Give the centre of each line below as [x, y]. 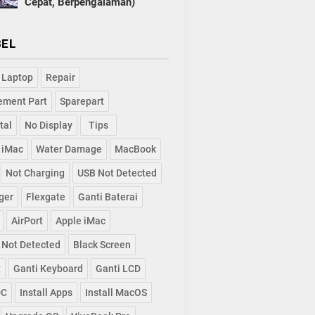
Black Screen [102, 245]
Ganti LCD [118, 269]
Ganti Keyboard [48, 269]
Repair [60, 78]
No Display [48, 126]
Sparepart [82, 102]
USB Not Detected [117, 173]
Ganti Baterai [108, 197]
